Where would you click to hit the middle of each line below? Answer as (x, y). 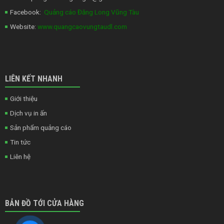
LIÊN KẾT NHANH (33, 79)
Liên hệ (20, 157)
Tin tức (20, 142)
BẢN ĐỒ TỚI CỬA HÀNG (44, 203)
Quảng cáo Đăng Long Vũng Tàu (90, 12)
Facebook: (25, 12)
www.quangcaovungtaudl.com (81, 26)
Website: (23, 26)
